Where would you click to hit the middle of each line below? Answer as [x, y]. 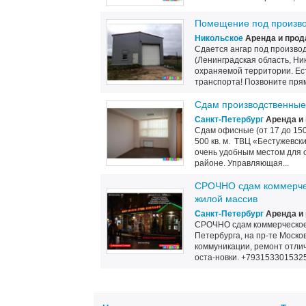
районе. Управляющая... [242, 163]
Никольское [219, 38]
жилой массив [226, 199]
